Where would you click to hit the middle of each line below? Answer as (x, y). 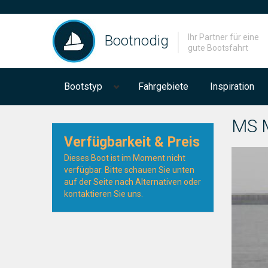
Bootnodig (137, 41)
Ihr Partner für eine (223, 37)
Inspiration (232, 86)
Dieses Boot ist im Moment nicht (125, 158)
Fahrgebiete (163, 86)
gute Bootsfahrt (218, 48)
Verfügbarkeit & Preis (132, 142)
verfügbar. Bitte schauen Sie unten (129, 170)
